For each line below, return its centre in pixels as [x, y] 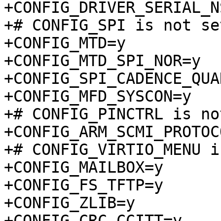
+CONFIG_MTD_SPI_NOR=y [102, 61]
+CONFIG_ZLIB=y [70, 203]
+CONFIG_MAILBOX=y [84, 167]
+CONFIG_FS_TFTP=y [84, 185]
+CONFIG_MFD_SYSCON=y [98, 96]
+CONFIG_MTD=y [65, 43]
